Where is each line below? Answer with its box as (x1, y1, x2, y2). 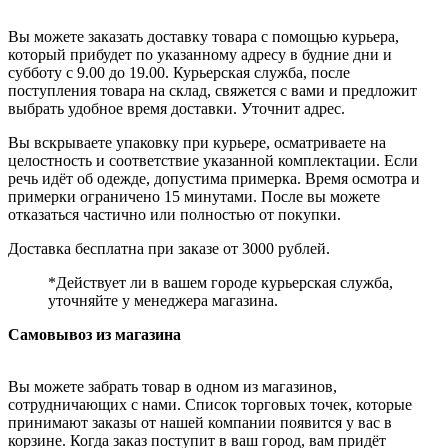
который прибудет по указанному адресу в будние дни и (8, 46, 392, 63)
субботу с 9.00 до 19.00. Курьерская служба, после (8, 64, 350, 81)
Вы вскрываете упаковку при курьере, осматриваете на (8, 134, 386, 151)
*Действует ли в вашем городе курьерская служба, (48, 274, 393, 291)
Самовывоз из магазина (8, 326, 181, 343)
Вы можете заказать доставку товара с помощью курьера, (8, 28, 399, 45)
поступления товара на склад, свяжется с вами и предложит (8, 82, 417, 99)
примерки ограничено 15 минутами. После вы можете (8, 188, 380, 205)
